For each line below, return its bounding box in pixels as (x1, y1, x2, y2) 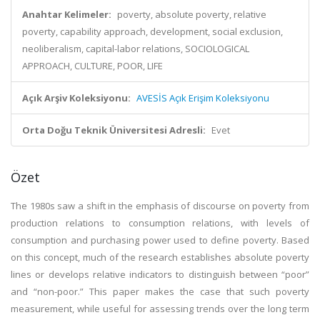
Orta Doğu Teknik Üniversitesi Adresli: (22, 124, 206, 136)
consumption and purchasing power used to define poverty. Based (11, 234, 309, 246)
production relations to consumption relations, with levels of (11, 216, 309, 229)
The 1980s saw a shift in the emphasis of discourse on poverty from (11, 199, 309, 212)
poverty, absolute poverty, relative (117, 8, 266, 21)
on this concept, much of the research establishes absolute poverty (11, 251, 309, 264)
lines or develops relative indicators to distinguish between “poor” (11, 268, 309, 281)
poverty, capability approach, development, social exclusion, (22, 25, 283, 38)
